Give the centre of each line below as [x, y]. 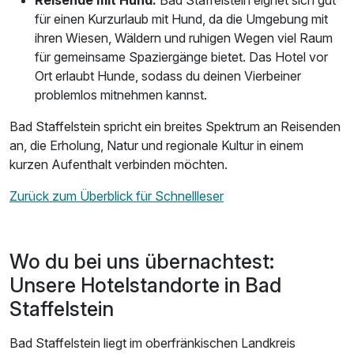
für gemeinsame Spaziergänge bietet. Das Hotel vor [181, 57]
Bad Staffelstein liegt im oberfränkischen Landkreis [153, 343]
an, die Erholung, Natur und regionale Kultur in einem [156, 146]
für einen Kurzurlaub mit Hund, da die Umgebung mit [181, 19]
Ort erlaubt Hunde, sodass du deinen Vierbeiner [168, 76]
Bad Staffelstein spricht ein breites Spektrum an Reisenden [175, 127]
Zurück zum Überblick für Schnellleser [117, 196]
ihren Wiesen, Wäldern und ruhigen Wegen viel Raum [184, 38]
